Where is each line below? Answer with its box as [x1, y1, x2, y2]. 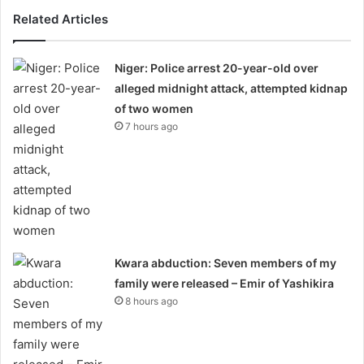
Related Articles [13, 11, 108, 27]
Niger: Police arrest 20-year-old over [115, 61, 319, 75]
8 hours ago [125, 295, 179, 307]
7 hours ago [125, 120, 179, 132]
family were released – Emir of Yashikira [115, 276, 337, 290]
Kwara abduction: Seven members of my [115, 256, 337, 270]
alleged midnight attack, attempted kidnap [115, 81, 349, 95]
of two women [115, 102, 194, 115]
